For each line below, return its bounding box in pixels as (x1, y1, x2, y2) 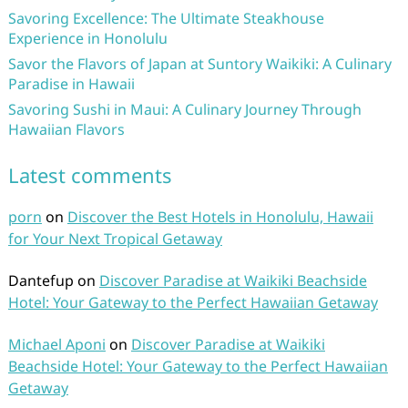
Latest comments (7, 160, 172, 189)
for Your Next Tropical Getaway (7, 228, 222, 249)
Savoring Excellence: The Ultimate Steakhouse (7, 7, 324, 28)
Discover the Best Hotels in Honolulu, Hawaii (66, 206, 373, 227)
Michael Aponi (7, 333, 106, 354)
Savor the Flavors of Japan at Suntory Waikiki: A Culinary (7, 53, 392, 74)
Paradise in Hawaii (7, 73, 135, 94)
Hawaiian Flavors (7, 118, 125, 139)
